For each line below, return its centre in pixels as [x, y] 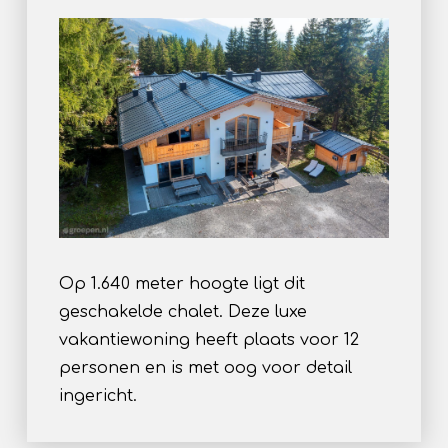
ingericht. [97, 395]
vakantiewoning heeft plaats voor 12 [208, 339]
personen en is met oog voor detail [205, 367]
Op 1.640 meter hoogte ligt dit [181, 283]
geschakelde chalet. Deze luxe [182, 311]
